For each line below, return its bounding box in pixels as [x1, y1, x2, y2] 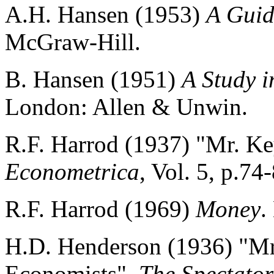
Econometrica [5, 158, 139, 185]
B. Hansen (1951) [5, 66, 182, 92]
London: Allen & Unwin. [5, 94, 248, 120]
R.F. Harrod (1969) [5, 196, 196, 222]
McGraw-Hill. [5, 29, 141, 55]
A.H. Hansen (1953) [5, 1, 206, 28]
